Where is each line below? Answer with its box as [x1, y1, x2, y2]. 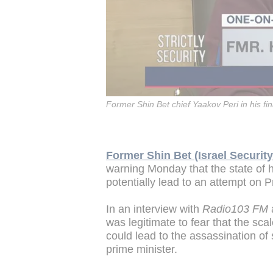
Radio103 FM [202, 202, 268, 215]
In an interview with [106, 202, 202, 215]
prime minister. [106, 243, 177, 255]
